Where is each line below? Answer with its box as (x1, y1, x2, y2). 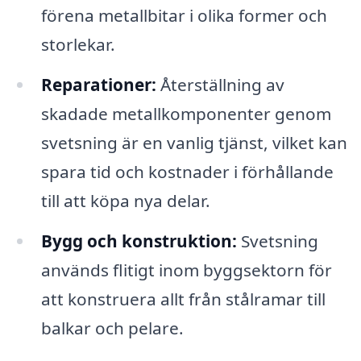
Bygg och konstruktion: (40, 229, 237, 252)
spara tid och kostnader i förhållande (40, 160, 334, 184)
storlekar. (40, 33, 115, 56)
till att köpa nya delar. (40, 189, 210, 213)
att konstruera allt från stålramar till (40, 287, 326, 310)
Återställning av (156, 73, 284, 97)
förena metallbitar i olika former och (40, 4, 327, 27)
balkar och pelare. (40, 316, 184, 339)
